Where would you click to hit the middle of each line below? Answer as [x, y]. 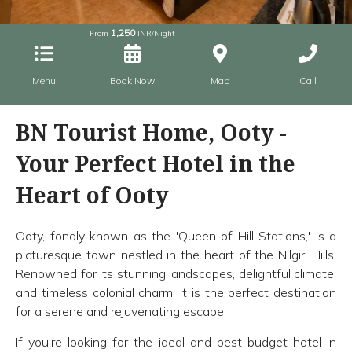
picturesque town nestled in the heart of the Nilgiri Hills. [176, 255]
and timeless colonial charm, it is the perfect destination [176, 293]
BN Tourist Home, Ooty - [151, 132]
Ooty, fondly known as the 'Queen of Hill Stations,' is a [176, 236]
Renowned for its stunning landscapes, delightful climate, [176, 274]
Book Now [132, 81]
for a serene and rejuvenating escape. [121, 312]
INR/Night [155, 34]
